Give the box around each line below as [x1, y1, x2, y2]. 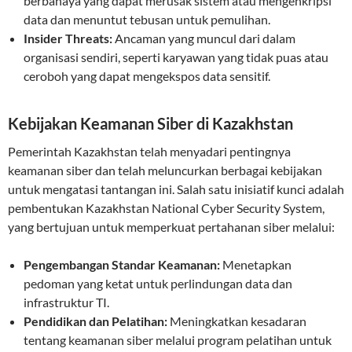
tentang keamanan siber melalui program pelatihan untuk [24, 332, 332, 347]
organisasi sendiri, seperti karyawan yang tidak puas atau [24, 49, 328, 64]
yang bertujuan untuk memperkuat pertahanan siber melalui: [8, 219, 335, 234]
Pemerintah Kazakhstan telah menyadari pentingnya [8, 144, 291, 159]
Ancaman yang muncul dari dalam [112, 31, 295, 46]
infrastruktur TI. [24, 295, 109, 310]
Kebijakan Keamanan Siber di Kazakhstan [8, 114, 293, 133]
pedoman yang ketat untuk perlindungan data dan [24, 276, 292, 291]
